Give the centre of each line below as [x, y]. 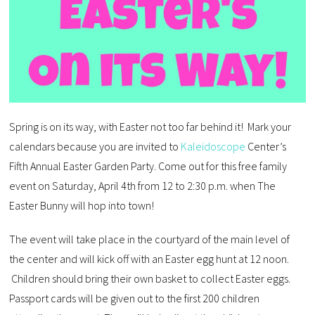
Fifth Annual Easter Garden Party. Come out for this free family [148, 166]
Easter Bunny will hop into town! [82, 206]
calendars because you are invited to [95, 147]
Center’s [266, 147]
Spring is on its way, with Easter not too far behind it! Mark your [150, 127]
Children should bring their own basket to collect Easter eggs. [150, 279]
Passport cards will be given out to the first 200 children [135, 298]
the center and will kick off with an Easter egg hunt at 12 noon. [149, 259]
